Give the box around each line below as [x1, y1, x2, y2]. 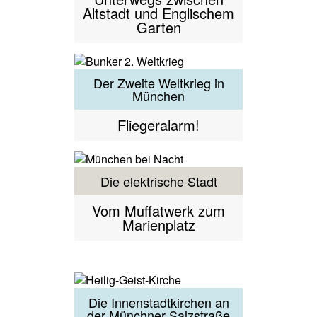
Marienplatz [122, 214, 195, 235]
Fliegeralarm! [117, 115, 200, 136]
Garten [136, 16, 181, 38]
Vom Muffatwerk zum [92, 200, 225, 221]
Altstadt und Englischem [83, 2, 234, 23]
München [132, 86, 185, 105]
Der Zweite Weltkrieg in [93, 74, 224, 93]
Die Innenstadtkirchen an [88, 292, 229, 311]
